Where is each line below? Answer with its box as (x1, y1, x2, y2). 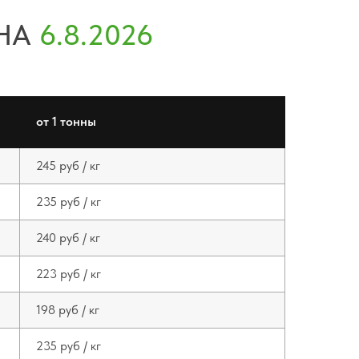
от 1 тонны (36, 114, 96, 129)
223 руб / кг (36, 266, 101, 281)
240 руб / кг (36, 230, 100, 245)
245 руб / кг (36, 158, 100, 173)
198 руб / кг (36, 302, 99, 317)
